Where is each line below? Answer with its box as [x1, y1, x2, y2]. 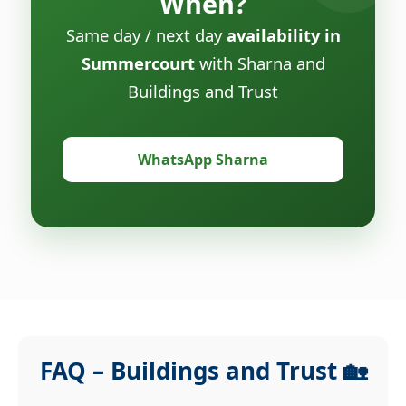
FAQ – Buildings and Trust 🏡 [39, 353, 367, 387]
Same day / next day [65, 23, 227, 46]
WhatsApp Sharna [138, 149, 268, 169]
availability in [226, 23, 341, 46]
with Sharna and [194, 51, 325, 74]
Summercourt [81, 51, 195, 74]
